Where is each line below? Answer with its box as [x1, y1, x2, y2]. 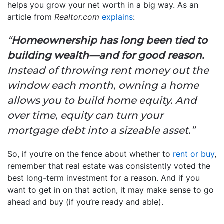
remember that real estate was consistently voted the [7, 161, 210, 171]
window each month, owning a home [7, 79, 199, 91]
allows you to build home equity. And [7, 94, 197, 106]
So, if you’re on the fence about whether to [7, 149, 173, 159]
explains [102, 12, 133, 22]
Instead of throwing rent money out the [7, 64, 209, 76]
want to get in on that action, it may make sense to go [7, 185, 214, 195]
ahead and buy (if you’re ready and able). [7, 197, 163, 207]
